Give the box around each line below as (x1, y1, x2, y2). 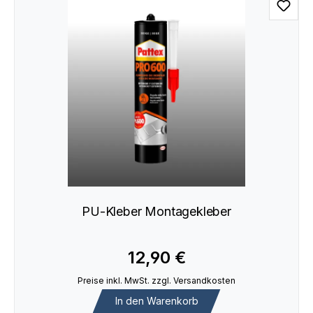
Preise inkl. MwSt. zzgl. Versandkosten (78, 275, 235, 286)
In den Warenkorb (115, 295, 198, 307)
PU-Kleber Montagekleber (82, 203, 231, 219)
